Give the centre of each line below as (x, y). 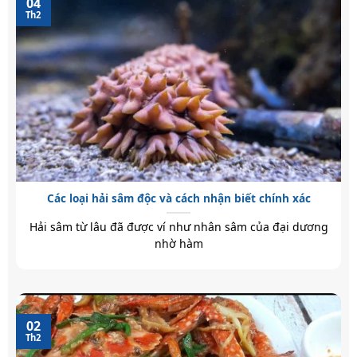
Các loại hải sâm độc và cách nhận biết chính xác (178, 198)
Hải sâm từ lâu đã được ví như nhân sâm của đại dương (178, 227)
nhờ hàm (178, 244)
